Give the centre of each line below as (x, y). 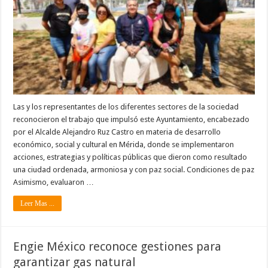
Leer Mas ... (38, 203)
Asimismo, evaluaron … (54, 182)
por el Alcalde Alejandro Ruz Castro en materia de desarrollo (117, 132)
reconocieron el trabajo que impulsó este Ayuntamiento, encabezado (132, 119)
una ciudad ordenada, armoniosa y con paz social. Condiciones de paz (134, 169)
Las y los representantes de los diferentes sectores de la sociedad (126, 106)
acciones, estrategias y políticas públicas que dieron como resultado (130, 157)
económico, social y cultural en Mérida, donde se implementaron (124, 144)
